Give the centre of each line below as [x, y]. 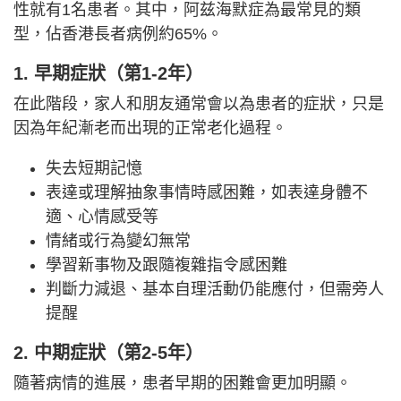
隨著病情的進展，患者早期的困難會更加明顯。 [183, 383]
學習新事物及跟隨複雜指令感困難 [166, 264]
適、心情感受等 [102, 216]
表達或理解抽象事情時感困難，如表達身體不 [207, 192]
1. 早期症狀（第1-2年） [108, 73]
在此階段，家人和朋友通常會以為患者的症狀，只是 [199, 103]
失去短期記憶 [94, 168]
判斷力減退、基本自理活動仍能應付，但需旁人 [215, 289]
